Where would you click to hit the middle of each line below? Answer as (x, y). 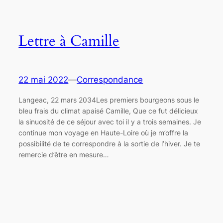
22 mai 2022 (44, 80)
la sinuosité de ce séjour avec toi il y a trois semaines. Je (110, 122)
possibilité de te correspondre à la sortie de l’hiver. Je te (110, 144)
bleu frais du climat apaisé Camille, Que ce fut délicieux (109, 111)
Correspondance (110, 80)
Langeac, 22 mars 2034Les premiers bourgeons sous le (109, 100)
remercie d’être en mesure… (64, 155)
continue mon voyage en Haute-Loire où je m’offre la (104, 133)
